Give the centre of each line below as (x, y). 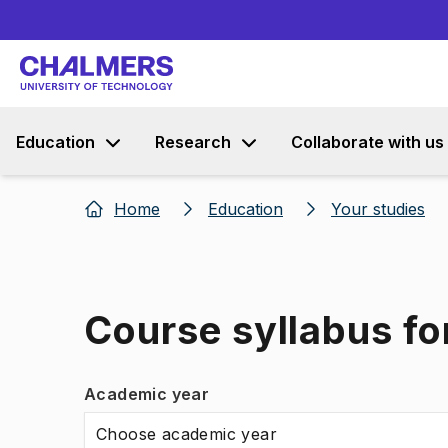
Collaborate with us (367, 142)
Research (193, 142)
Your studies (378, 209)
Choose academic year (186, 434)
